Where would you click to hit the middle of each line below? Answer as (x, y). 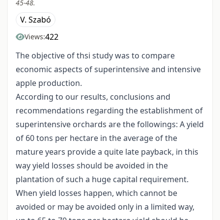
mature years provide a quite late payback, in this (107, 152)
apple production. (49, 83)
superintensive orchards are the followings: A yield (110, 124)
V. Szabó (36, 20)
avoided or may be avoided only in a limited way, (105, 207)
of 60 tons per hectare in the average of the (96, 138)
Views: (35, 37)
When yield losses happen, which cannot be (96, 193)
